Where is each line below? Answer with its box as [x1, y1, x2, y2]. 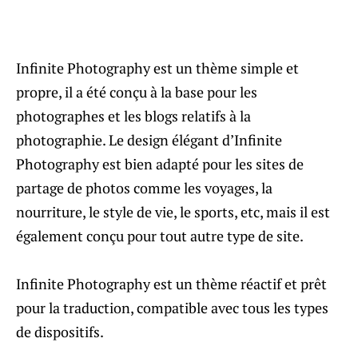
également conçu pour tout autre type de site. [16, 225, 304, 245]
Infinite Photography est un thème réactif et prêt [16, 273, 327, 293]
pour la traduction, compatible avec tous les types [16, 297, 328, 317]
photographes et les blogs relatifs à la [16, 105, 251, 125]
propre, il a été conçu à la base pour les [16, 82, 257, 101]
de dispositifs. [16, 321, 104, 341]
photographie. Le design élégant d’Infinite [16, 129, 282, 149]
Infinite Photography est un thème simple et [16, 58, 299, 78]
